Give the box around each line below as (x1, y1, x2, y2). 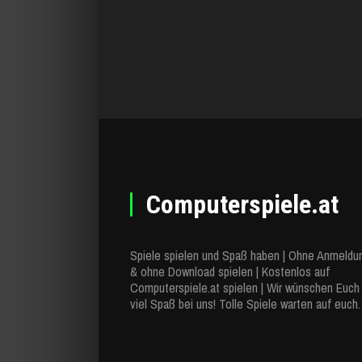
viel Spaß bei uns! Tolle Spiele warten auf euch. (130, 294, 360, 313)
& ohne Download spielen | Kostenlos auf (130, 262, 330, 280)
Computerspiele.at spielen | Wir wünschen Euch (130, 278, 360, 297)
